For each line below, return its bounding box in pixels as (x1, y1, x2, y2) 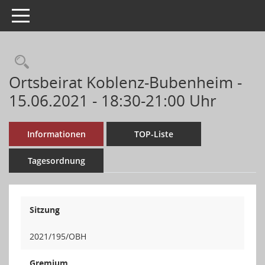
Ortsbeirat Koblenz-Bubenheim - (9, 72, 242, 93)
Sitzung (30, 204, 60, 215)
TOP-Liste (134, 128, 173, 140)
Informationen (27, 128, 86, 140)
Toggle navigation (11, 9, 81, 20)
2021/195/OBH (30, 231, 86, 242)
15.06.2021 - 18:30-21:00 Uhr (9, 90, 216, 111)
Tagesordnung (27, 155, 85, 166)
